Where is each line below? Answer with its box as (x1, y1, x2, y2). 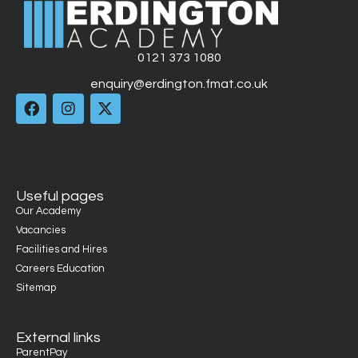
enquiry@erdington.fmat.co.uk (90, 77, 268, 90)
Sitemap (16, 282, 56, 294)
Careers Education (16, 263, 105, 275)
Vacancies (16, 225, 66, 237)
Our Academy (16, 205, 81, 217)
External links (16, 330, 101, 346)
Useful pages (16, 189, 104, 205)
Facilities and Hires (16, 244, 107, 256)
